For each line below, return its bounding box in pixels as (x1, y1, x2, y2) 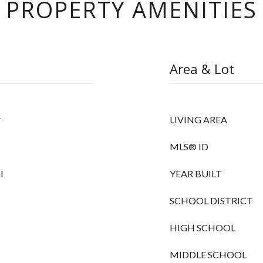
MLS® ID (170, 141, 208, 152)
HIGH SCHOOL (170, 222, 235, 233)
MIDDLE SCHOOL (170, 249, 247, 260)
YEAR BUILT (170, 168, 222, 179)
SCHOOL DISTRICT (170, 195, 253, 206)
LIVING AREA (170, 114, 227, 125)
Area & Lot (170, 60, 234, 77)
